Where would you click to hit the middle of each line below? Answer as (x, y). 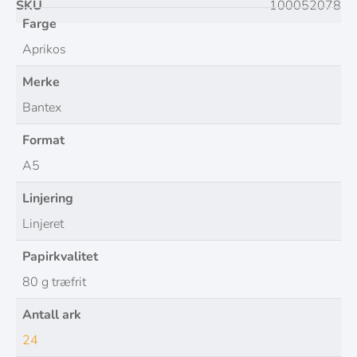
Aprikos (44, 50)
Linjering (48, 199)
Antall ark (52, 315)
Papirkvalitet (60, 257)
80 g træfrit (54, 282)
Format (43, 141)
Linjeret (43, 224)
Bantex (42, 108)
